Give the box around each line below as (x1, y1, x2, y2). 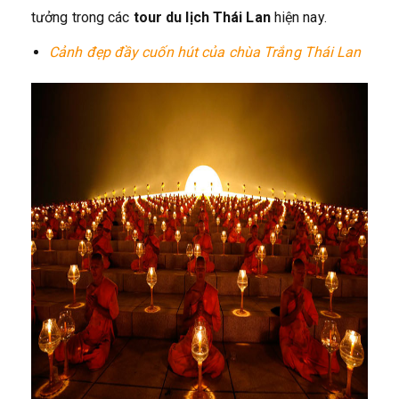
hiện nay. (270, 9, 327, 27)
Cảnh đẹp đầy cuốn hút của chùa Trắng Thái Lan (49, 44, 362, 61)
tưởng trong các (31, 9, 134, 27)
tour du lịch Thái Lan (133, 9, 271, 27)
